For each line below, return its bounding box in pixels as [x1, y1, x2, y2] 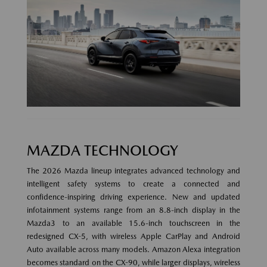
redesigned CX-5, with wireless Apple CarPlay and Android [27, 232, 240, 241]
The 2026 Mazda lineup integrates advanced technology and [27, 166, 240, 176]
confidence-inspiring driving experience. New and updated [27, 193, 240, 202]
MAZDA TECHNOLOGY [27, 142, 178, 160]
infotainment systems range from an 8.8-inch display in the [27, 206, 240, 215]
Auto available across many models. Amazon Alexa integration [27, 245, 240, 254]
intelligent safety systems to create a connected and [27, 179, 240, 189]
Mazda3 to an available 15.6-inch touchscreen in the [27, 219, 240, 228]
